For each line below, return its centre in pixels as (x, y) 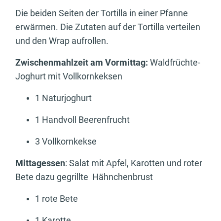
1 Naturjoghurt (63, 98)
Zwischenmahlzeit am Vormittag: (82, 63)
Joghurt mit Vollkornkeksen (69, 76)
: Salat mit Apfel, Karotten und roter (134, 163)
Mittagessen (40, 163)
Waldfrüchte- (174, 63)
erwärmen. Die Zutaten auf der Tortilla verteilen (108, 27)
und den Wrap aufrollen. (62, 41)
